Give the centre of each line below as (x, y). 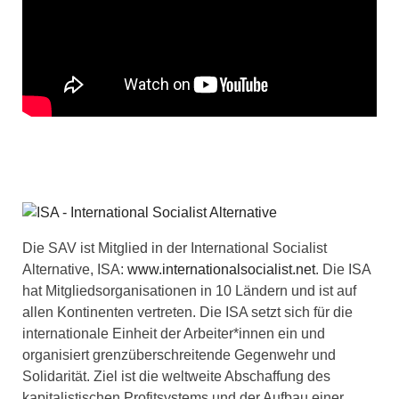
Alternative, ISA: (75, 269)
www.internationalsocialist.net (221, 269)
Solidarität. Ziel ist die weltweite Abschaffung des (176, 376)
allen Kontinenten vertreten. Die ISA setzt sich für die (187, 312)
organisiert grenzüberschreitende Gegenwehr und (179, 354)
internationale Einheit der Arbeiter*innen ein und (174, 333)
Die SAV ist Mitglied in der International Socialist (175, 248)
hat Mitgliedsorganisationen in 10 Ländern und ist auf (189, 290)
